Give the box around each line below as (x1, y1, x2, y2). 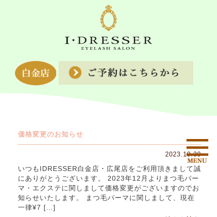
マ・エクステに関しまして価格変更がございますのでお (17, 185, 200, 192)
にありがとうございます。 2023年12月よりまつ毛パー (17, 175, 199, 183)
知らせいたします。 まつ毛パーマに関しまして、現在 (17, 194, 195, 202)
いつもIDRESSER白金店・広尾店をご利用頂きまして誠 (17, 165, 201, 173)
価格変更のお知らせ (17, 130, 83, 139)
